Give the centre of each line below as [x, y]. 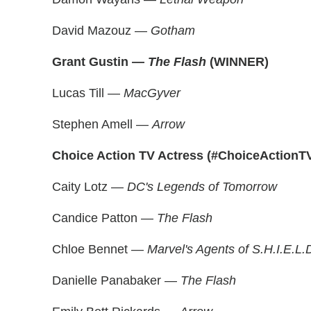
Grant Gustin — [100, 62]
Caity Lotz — [90, 187]
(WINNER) [239, 62]
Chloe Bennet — [100, 249]
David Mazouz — [101, 31]
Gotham [173, 31]
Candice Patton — [104, 218]
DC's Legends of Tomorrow [202, 187]
